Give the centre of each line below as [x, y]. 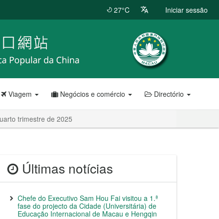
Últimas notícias [66, 168]
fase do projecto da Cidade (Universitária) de [87, 206]
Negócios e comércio [93, 94]
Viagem [20, 94]
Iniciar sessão [186, 10]
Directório [169, 94]
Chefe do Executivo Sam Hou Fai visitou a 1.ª [88, 198]
